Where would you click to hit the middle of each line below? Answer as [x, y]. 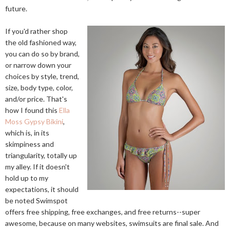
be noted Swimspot [36, 200]
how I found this [32, 110]
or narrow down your [38, 65]
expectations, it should [42, 189]
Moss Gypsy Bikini [34, 121]
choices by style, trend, [42, 76]
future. [16, 8]
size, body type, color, [39, 88]
